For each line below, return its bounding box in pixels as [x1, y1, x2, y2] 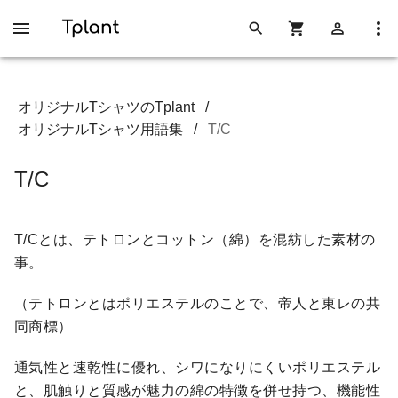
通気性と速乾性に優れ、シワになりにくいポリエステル [14, 360, 380, 375]
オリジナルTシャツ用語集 [18, 122, 183, 137]
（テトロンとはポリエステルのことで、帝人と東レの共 [14, 296, 381, 311]
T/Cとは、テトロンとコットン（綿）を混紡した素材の [14, 232, 376, 247]
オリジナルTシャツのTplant [18, 99, 195, 115]
